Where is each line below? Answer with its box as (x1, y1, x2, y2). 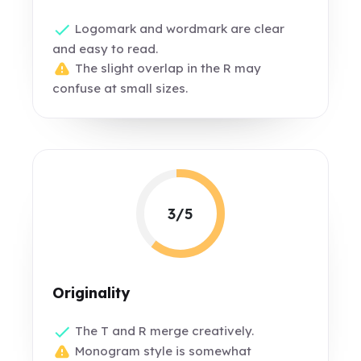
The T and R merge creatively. (72, 323, 255, 338)
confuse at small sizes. (52, 81, 189, 97)
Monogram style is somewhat (72, 343, 252, 359)
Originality (52, 284, 131, 302)
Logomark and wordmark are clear (72, 21, 285, 36)
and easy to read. (52, 41, 159, 57)
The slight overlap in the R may (72, 60, 262, 77)
